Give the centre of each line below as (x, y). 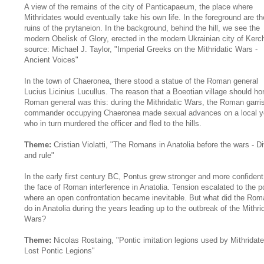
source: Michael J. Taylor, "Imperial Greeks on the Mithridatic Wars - (141, 49)
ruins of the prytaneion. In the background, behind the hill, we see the (142, 28)
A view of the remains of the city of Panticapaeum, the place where (138, 6)
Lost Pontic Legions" (60, 250)
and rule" (39, 155)
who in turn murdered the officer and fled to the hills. (113, 123)
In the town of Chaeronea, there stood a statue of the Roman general (141, 81)
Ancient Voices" (51, 60)
